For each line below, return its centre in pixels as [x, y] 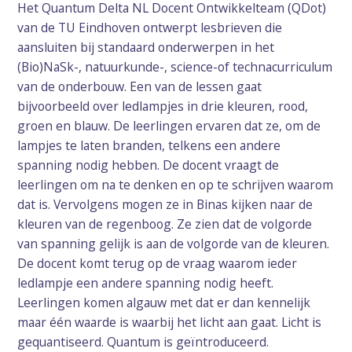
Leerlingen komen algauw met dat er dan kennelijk [164, 303]
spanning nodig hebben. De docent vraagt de [148, 165]
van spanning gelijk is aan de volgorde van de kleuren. [174, 244]
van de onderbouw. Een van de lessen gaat [140, 87]
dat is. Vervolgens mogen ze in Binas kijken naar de [165, 205]
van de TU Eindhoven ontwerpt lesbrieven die [150, 28]
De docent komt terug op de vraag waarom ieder [158, 264]
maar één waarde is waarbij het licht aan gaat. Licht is [170, 323]
